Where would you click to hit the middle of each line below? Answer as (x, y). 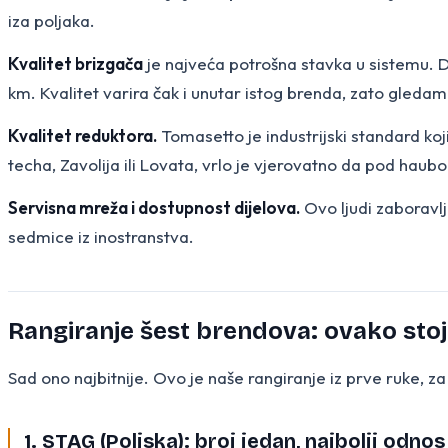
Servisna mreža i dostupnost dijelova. (154, 207)
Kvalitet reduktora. (82, 135)
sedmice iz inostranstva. (101, 236)
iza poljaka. (51, 20)
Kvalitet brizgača (75, 63)
